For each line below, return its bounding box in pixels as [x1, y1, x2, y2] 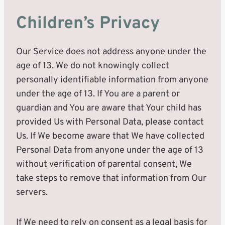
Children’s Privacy [16, 13, 160, 35]
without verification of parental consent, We [16, 159, 192, 170]
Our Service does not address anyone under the [16, 46, 206, 58]
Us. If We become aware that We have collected [16, 131, 204, 142]
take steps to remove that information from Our [16, 173, 206, 184]
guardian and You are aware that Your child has [16, 102, 201, 114]
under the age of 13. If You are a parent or [16, 88, 180, 100]
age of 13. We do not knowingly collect [16, 60, 169, 72]
